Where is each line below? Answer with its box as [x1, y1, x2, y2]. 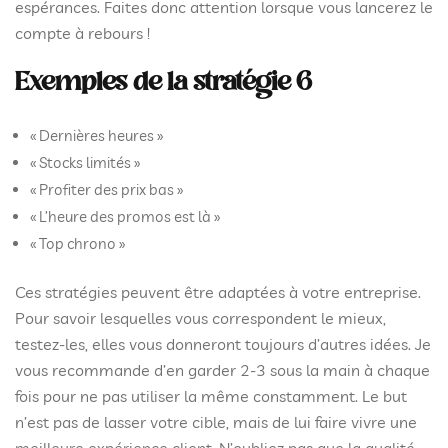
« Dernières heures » [30, 125, 163, 145]
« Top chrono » [30, 233, 125, 253]
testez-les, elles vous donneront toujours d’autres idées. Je [15, 334, 431, 354]
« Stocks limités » [30, 152, 140, 172]
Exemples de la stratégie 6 [15, 64, 312, 102]
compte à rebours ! [15, 22, 150, 43]
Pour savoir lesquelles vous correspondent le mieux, [15, 308, 386, 328]
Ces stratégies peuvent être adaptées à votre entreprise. [15, 282, 421, 302]
